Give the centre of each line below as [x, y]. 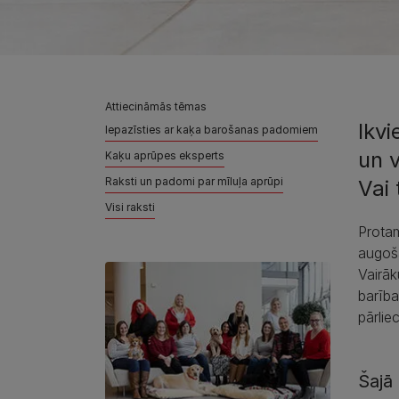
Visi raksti [130, 207]
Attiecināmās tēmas [156, 106]
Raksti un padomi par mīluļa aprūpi [194, 181]
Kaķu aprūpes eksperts [165, 155]
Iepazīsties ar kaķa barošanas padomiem [212, 129]
